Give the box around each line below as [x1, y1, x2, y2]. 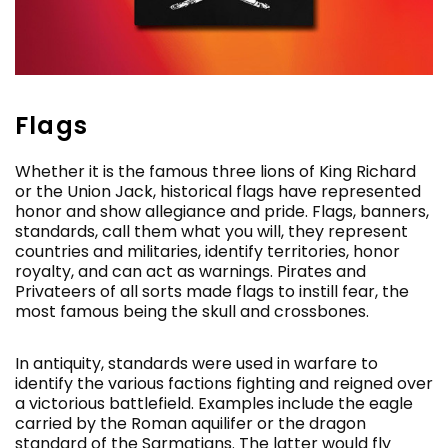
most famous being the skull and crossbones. [15, 300, 369, 323]
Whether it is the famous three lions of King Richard [15, 160, 416, 183]
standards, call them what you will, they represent [15, 220, 408, 243]
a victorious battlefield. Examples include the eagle [15, 392, 413, 415]
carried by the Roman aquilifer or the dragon [15, 412, 366, 435]
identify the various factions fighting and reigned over [15, 372, 433, 395]
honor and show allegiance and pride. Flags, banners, [15, 200, 429, 223]
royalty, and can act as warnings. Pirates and [15, 260, 366, 283]
